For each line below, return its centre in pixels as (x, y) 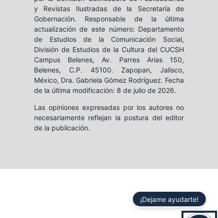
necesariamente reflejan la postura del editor (109, 118)
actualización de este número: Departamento (109, 29)
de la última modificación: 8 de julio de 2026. (105, 91)
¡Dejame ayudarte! (169, 199)
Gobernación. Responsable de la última (109, 19)
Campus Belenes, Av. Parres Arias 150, (109, 60)
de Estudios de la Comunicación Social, (109, 39)
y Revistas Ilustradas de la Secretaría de (109, 9)
